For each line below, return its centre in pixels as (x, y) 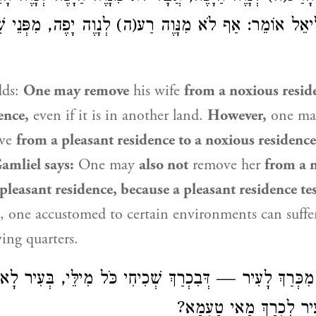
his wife (157, 91)
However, (237, 116)
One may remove (76, 91)
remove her (226, 165)
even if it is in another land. (118, 116)
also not (164, 165)
